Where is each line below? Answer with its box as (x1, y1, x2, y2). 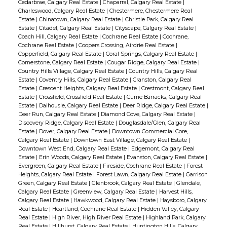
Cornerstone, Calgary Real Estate (18, 59, 104, 66)
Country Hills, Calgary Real (128, 67, 198, 74)
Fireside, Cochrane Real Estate (102, 162, 183, 169)
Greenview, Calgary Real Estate (73, 188, 156, 195)
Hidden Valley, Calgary (140, 205, 199, 212)
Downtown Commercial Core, (111, 128, 188, 135)
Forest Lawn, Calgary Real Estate (96, 171, 183, 178)
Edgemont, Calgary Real (131, 145, 195, 152)
